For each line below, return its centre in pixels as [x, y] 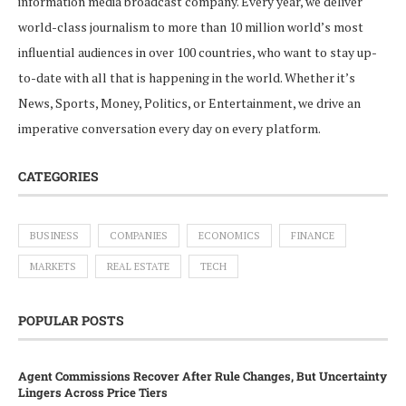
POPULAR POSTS [71, 320]
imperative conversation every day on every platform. [169, 128]
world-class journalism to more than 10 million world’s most [191, 27]
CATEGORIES [58, 176]
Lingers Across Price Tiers [93, 392]
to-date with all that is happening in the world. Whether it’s [187, 77]
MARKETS [53, 266]
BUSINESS [54, 236]
